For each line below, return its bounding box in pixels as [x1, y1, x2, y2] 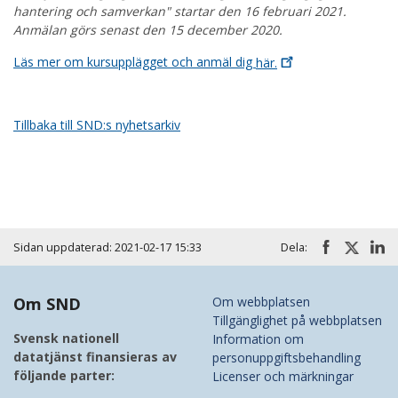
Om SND [13, 293, 81, 315]
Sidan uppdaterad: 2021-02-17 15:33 [13, 239, 202, 255]
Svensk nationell [13, 330, 119, 347]
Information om [212, 330, 304, 348]
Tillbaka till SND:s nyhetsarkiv [13, 115, 180, 133]
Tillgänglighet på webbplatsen [212, 312, 382, 330]
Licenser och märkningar [212, 368, 354, 386]
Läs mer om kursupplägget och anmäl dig [13, 53, 256, 71]
